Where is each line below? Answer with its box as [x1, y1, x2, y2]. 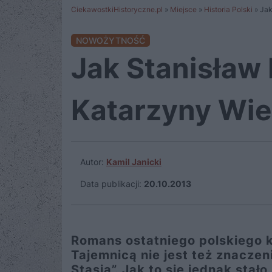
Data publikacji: [80, 178, 141, 189]
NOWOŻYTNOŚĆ [76, 35, 145, 46]
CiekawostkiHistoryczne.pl [71, 5, 163, 14]
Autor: [80, 157, 106, 167]
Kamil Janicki [106, 157, 161, 167]
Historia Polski [204, 5, 253, 14]
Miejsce [170, 5, 197, 14]
